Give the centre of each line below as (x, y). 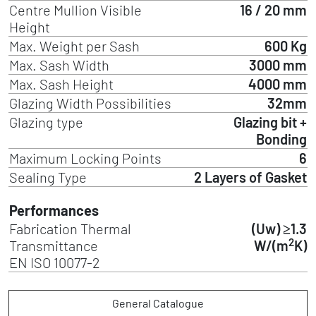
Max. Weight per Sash (74, 46)
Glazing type (46, 122)
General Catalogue (158, 303)
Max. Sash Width (59, 65)
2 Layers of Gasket (250, 177)
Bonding (281, 139)
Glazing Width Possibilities (90, 103)
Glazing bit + (270, 122)
